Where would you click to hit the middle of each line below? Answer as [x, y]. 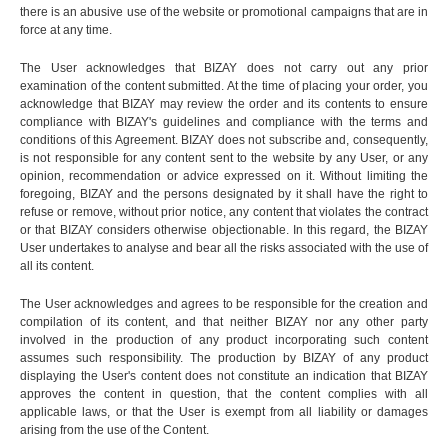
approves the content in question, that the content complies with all [224, 394]
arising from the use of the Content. [114, 430]
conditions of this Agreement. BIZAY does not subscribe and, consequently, [224, 140]
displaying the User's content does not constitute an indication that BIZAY [224, 376]
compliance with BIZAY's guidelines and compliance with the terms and [224, 122]
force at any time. [66, 30]
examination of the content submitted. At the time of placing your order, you [224, 86]
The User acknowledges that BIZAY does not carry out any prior [224, 68]
